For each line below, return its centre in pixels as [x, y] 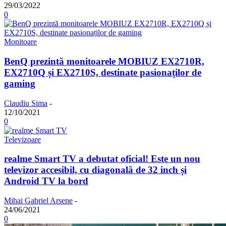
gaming [20, 84]
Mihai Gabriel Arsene [38, 201]
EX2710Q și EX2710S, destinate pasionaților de [103, 73]
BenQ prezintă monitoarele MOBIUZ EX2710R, [104, 62]
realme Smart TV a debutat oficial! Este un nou [102, 159]
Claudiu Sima [26, 103]
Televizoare [22, 139]
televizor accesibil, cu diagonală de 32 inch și [95, 170]
